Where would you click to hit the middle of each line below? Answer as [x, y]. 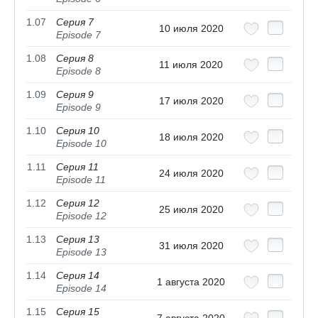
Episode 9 [78, 107]
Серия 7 [75, 22]
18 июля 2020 [191, 137]
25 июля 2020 [191, 209]
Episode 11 [81, 179]
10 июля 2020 [191, 28]
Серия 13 [78, 239]
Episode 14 [81, 288]
